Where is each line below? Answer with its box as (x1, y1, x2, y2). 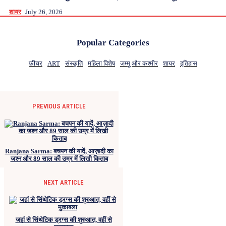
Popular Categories (77, 37, 149, 47)
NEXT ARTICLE (43, 178, 84, 186)
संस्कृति (65, 59, 83, 67)
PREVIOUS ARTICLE (32, 102, 86, 110)
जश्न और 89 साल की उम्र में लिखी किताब (10, 154, 108, 162)
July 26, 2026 (25, 8, 63, 16)
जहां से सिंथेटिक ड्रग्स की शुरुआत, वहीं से (15, 215, 112, 223)
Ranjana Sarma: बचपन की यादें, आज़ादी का (5, 147, 114, 155)
